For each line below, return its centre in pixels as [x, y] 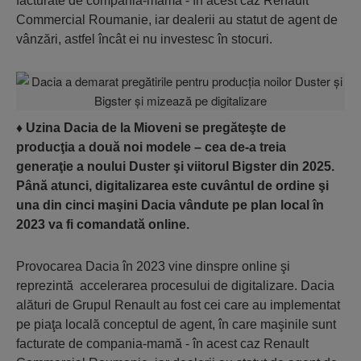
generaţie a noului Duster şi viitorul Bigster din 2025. [175, 166]
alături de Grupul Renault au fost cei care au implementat [178, 305]
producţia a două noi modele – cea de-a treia [151, 147]
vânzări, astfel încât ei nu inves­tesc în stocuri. [144, 39]
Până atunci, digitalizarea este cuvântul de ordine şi [172, 186]
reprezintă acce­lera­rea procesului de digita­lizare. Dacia [175, 286]
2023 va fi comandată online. [103, 224]
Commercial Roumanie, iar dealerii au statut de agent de [177, 20]
